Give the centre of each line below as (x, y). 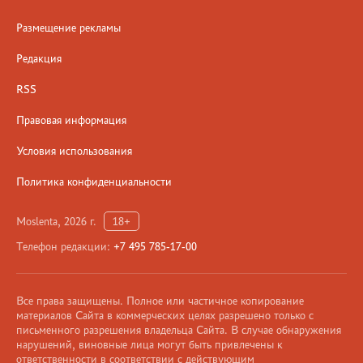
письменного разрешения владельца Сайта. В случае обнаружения (179, 330)
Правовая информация (71, 120)
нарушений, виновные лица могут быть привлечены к (149, 344)
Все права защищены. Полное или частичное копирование (160, 301)
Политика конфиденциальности (94, 181)
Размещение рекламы (68, 28)
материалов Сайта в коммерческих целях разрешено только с (165, 315)
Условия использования (74, 151)
